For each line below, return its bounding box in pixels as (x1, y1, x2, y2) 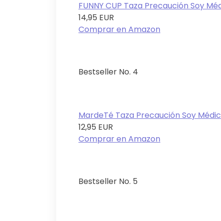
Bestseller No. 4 (78, 66, 138, 78)
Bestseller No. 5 (78, 176, 138, 187)
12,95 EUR (78, 121, 113, 133)
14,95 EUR (78, 12, 114, 24)
